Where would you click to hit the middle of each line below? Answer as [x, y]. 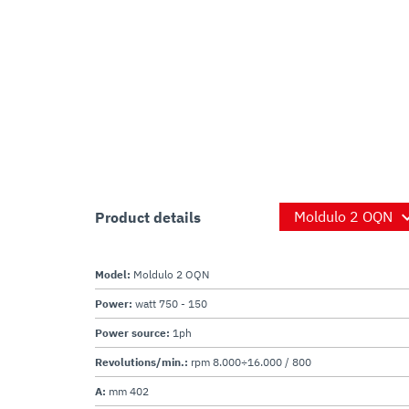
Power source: [134, 333]
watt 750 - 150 [171, 304]
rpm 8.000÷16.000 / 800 [251, 362]
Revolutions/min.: [143, 362]
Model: [114, 274]
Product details [148, 217]
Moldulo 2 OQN [171, 274]
